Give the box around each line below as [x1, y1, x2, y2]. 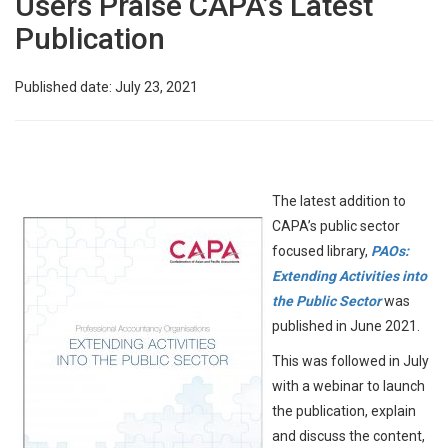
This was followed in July [272, 353, 429, 369]
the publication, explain [272, 403, 416, 419]
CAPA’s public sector [272, 218, 400, 234]
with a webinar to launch [272, 378, 425, 394]
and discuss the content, [272, 428, 425, 444]
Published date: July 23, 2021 [15, 79, 198, 95]
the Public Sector [272, 293, 381, 309]
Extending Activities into [272, 268, 427, 284]
